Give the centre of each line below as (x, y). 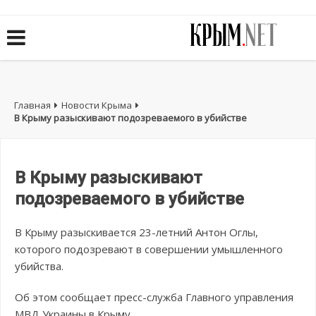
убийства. (39, 266)
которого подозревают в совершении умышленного (149, 249)
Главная (32, 105)
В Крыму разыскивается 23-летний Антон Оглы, (136, 232)
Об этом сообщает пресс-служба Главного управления (154, 297)
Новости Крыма (97, 105)
